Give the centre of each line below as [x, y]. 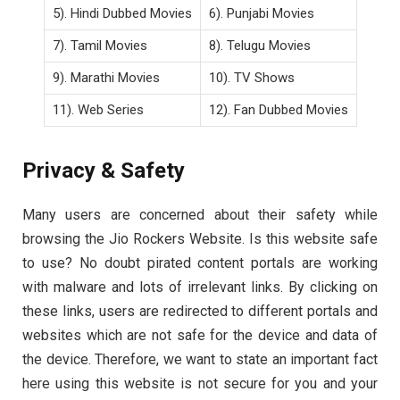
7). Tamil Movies [100, 45]
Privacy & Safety [104, 171]
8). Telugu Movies [259, 45]
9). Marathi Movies [106, 77]
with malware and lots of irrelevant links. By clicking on [200, 287]
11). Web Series [98, 109]
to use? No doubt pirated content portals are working [200, 263]
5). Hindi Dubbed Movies [122, 13]
